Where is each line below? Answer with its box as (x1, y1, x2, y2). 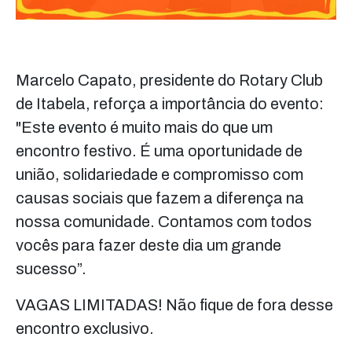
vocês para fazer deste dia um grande (16, 236, 281, 255)
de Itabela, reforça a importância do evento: (16, 95, 324, 113)
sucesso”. (16, 260, 86, 278)
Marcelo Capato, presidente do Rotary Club (16, 71, 323, 90)
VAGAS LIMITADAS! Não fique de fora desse (16, 296, 333, 314)
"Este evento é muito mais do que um (16, 119, 273, 137)
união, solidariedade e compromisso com (16, 166, 303, 184)
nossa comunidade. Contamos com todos (16, 213, 312, 231)
